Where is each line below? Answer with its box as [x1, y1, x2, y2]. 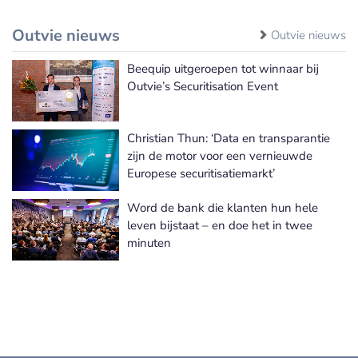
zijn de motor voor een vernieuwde [127, 148, 312, 165]
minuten [127, 235, 171, 252]
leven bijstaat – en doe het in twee [127, 217, 312, 234]
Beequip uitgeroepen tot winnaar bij [127, 61, 319, 78]
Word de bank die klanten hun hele [127, 200, 318, 217]
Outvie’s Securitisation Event [127, 78, 278, 95]
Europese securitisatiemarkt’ [127, 165, 275, 182]
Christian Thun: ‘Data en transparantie [127, 130, 330, 147]
